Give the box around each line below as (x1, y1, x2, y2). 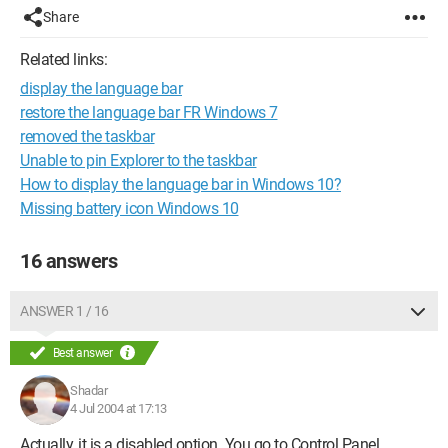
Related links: (20, 50, 107, 69)
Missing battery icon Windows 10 (20, 199, 239, 218)
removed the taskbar (20, 127, 155, 146)
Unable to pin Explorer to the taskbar (20, 151, 257, 170)
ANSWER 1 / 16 (20, 303, 109, 319)
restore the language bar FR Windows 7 (20, 103, 278, 122)
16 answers (20, 249, 117, 273)
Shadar (70, 383, 107, 398)
